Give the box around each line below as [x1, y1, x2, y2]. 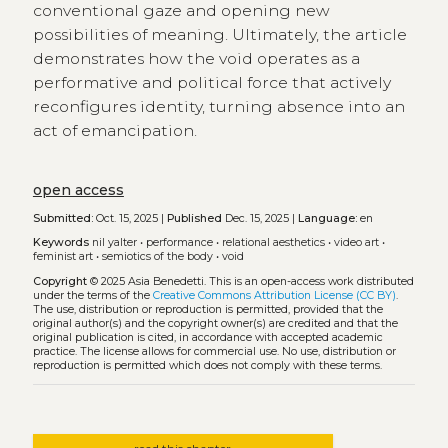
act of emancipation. [32, 121, 197, 141]
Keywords [32, 236, 89, 250]
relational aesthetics [221, 236, 325, 250]
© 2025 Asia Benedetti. [86, 275, 209, 289]
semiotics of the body [101, 250, 213, 264]
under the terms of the [32, 289, 153, 303]
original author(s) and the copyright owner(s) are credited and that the [32, 317, 398, 331]
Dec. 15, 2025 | [221, 211, 298, 225]
